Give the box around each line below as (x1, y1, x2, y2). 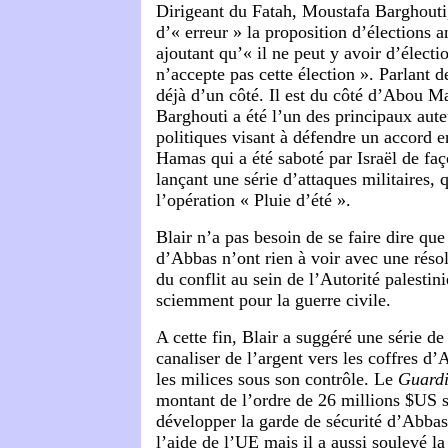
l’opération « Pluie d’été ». (156, 190, 351, 211)
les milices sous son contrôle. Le (156, 369, 398, 390)
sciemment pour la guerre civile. (156, 290, 391, 311)
